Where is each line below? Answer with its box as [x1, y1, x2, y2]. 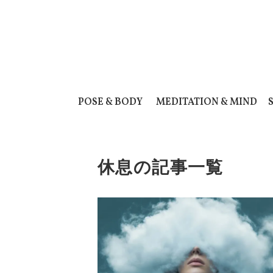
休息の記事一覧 [97, 158, 224, 177]
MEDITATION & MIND [156, 96, 258, 109]
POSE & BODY [78, 96, 143, 109]
